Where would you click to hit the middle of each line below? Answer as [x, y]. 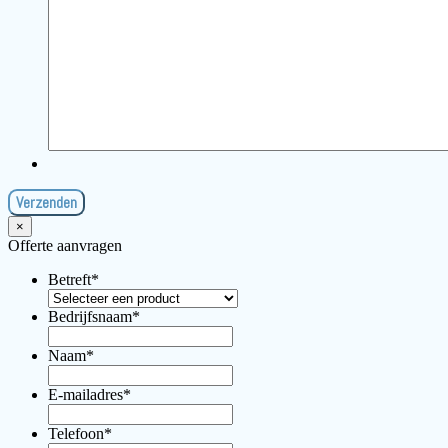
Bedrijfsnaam [90, 317]
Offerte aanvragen [65, 246]
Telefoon [76, 434]
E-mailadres [85, 395]
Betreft [69, 280]
